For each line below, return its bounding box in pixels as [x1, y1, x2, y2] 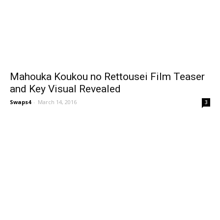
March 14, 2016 [38, 98, 77, 106]
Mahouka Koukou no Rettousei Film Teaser [10, 70, 205, 82]
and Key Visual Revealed [10, 82, 121, 95]
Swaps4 [10, 98, 31, 106]
